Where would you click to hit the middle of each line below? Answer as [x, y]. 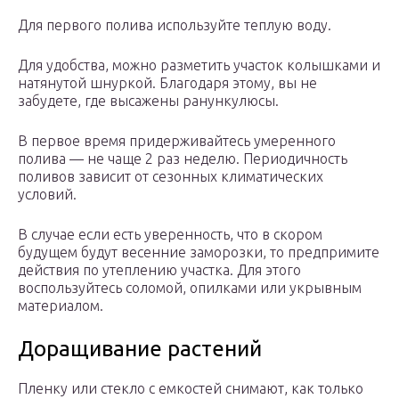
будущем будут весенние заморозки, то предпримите [199, 252]
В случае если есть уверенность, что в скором [170, 235]
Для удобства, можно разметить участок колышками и [199, 65]
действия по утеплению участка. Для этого [159, 270]
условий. [47, 195]
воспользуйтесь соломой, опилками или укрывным [190, 288]
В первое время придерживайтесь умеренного [177, 141]
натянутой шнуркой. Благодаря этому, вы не [167, 83]
